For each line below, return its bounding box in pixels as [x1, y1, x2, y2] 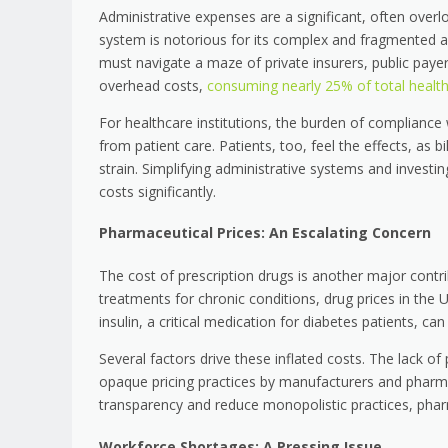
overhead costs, [99, 75, 207, 95]
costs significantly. [99, 181, 216, 201]
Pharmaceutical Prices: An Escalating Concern [99, 223, 431, 243]
